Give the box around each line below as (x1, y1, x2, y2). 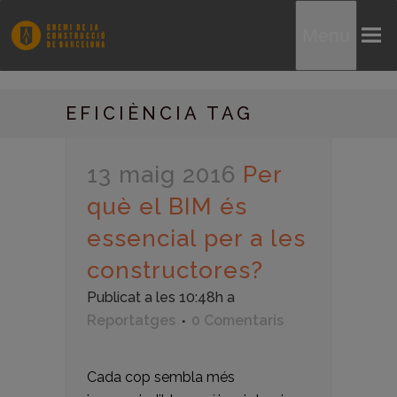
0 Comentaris (191, 312, 284, 329)
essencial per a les (87, 225, 306, 252)
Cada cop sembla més (87, 369, 235, 385)
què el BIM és (87, 193, 247, 220)
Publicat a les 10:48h (87, 289, 223, 306)
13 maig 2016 (87, 161, 236, 188)
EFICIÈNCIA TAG (66, 103, 253, 124)
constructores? (87, 257, 263, 284)
